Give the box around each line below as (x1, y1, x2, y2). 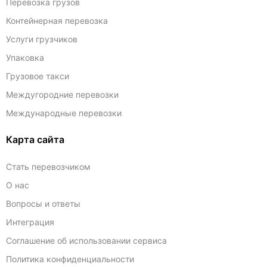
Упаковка (6, 52, 44, 63)
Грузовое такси (6, 71, 69, 81)
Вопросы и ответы (6, 198, 80, 209)
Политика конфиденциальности (6, 254, 134, 264)
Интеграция (6, 217, 54, 227)
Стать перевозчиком (6, 162, 91, 172)
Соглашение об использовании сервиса (6, 235, 167, 246)
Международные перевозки (6, 108, 122, 118)
